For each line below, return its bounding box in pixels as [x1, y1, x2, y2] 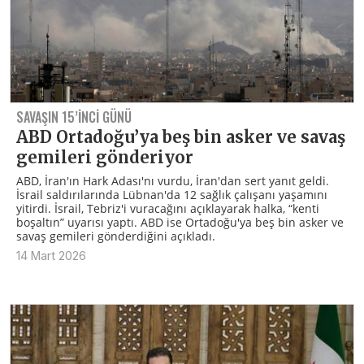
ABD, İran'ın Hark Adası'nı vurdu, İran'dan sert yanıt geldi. [16, 173, 329, 189]
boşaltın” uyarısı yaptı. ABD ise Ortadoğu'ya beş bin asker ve [16, 214, 344, 231]
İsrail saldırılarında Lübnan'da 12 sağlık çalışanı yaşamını [16, 187, 327, 203]
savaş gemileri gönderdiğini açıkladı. [16, 228, 215, 245]
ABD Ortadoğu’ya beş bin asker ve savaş [16, 127, 345, 148]
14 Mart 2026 [16, 249, 86, 263]
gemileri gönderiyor [16, 147, 193, 168]
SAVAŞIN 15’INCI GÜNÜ [16, 107, 132, 128]
